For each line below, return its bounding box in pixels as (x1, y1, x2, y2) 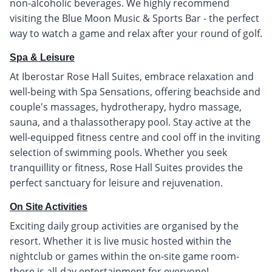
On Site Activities (10, 201, 87, 212)
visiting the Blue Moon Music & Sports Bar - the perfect (10, 11, 259, 25)
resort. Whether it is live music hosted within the (10, 234, 231, 248)
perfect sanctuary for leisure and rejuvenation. (10, 175, 223, 189)
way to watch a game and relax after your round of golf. (10, 26, 262, 40)
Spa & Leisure (10, 52, 75, 63)
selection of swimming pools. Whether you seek (10, 145, 227, 159)
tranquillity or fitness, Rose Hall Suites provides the (10, 160, 243, 174)
